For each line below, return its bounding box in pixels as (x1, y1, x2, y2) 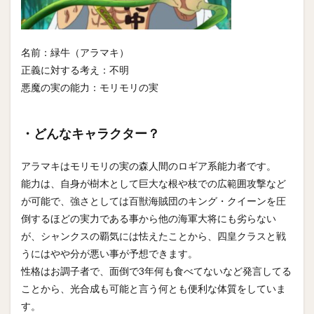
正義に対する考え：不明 (21, 64, 129, 76)
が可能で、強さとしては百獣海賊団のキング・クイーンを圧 (21, 195, 286, 207)
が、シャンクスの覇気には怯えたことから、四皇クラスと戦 (21, 230, 286, 242)
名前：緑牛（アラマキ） (21, 46, 129, 58)
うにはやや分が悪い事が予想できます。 (21, 247, 198, 259)
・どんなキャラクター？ (21, 125, 160, 141)
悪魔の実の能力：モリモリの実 (21, 81, 158, 93)
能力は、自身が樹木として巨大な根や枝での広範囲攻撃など (21, 177, 286, 189)
